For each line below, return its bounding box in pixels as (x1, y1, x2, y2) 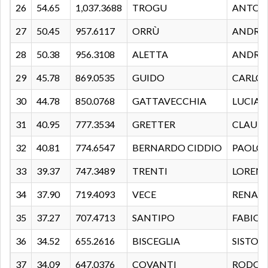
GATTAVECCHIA (132, 95, 206, 106)
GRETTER (132, 118, 175, 130)
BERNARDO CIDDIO (132, 141, 222, 153)
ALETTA (132, 48, 168, 60)
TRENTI (132, 165, 167, 176)
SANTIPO (132, 211, 175, 223)
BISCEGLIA (132, 234, 180, 246)
